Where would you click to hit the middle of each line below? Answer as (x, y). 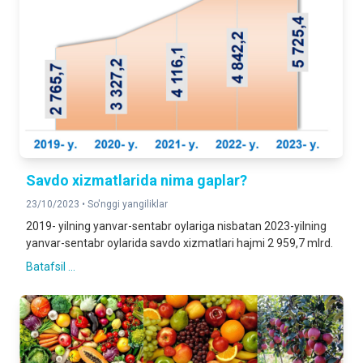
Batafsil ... (51, 267)
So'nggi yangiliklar (128, 204)
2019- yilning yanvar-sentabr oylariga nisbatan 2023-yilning (176, 226)
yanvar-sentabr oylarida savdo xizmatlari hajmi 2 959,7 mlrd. (179, 243)
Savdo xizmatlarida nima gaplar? (137, 180)
